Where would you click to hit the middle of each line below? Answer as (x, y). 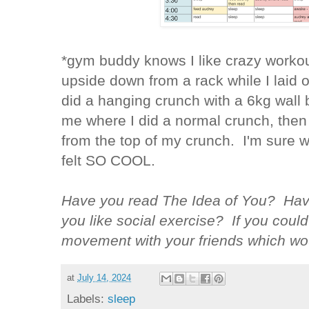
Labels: (88, 298)
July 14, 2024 (104, 278)
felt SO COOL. (111, 160)
